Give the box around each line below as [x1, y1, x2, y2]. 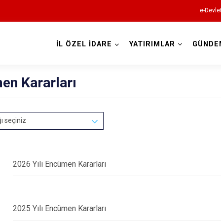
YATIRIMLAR [129, 40, 175, 48]
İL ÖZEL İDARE [56, 40, 112, 48]
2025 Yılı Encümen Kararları [13, 204, 107, 213]
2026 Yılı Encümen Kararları [13, 159, 107, 169]
